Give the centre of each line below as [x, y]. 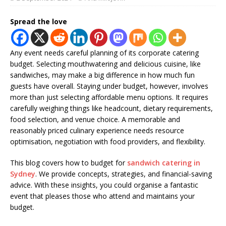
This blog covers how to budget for [69, 162]
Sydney [23, 174]
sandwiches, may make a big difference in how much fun [102, 75]
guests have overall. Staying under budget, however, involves [109, 86]
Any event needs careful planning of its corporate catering [104, 52]
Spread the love [39, 21]
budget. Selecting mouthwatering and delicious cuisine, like [105, 64]
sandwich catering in [164, 162]
